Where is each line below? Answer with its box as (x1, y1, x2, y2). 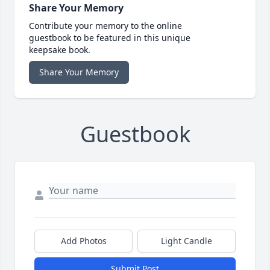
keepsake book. (29, 44, 90, 56)
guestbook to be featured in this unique (29, 32, 190, 44)
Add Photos (60, 235, 107, 247)
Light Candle (161, 235, 212, 247)
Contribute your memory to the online (29, 20, 182, 32)
